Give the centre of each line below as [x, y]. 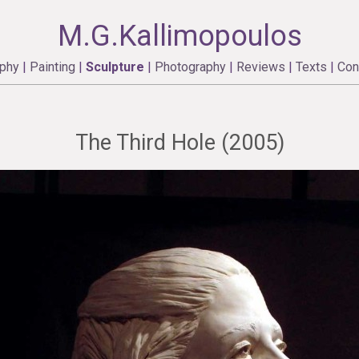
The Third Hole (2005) [179, 143]
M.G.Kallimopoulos [179, 36]
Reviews [260, 67]
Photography [190, 67]
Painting [52, 67]
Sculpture [115, 67]
